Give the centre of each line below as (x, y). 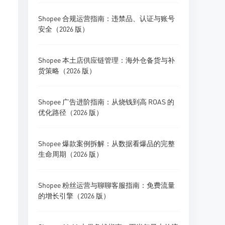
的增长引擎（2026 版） (74, 195)
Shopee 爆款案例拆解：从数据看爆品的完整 (106, 143)
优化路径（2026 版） (71, 112)
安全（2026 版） (64, 29)
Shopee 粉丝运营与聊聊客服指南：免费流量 (106, 185)
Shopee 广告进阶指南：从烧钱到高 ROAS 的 (106, 101)
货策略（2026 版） (67, 70)
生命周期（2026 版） (71, 154)
